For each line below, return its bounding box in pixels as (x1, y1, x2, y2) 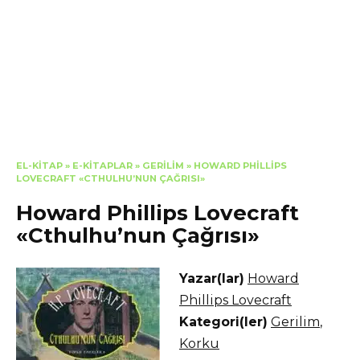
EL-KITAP (16, 159, 63, 171)
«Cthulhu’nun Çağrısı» (16, 222, 260, 248)
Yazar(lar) (179, 270, 244, 286)
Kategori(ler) (179, 313, 268, 329)
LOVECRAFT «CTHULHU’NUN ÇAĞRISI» (16, 172, 205, 184)
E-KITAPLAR (72, 159, 133, 171)
